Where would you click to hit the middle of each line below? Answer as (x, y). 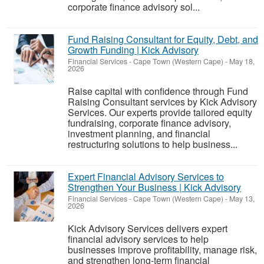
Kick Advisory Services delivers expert (148, 229)
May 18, (241, 62)
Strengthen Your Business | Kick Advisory (154, 187)
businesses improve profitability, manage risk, (162, 250)
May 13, (241, 199)
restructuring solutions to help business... (153, 144)
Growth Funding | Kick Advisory (133, 50)
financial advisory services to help (138, 239)
